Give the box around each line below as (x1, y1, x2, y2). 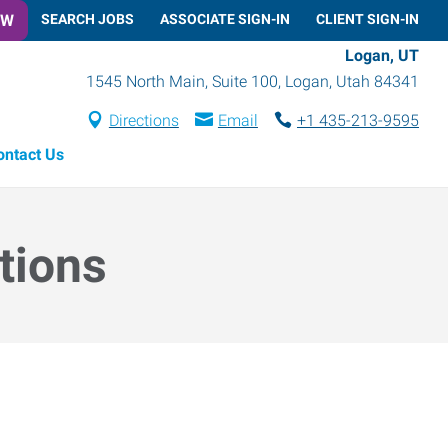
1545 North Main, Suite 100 (86, 71, 278, 91)
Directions (108, 110, 179, 130)
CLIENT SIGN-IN (316, 10, 419, 27)
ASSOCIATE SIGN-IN (160, 10, 290, 27)
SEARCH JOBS (41, 10, 134, 27)
